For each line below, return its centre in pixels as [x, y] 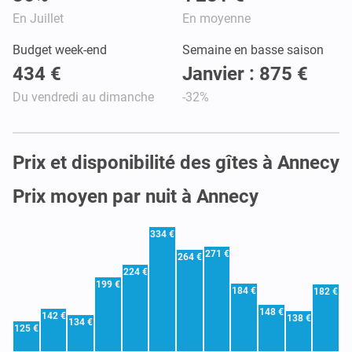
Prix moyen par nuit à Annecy [136, 196]
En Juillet [38, 18]
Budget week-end [60, 49]
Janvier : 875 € [245, 73]
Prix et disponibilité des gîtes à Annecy [176, 162]
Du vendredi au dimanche [83, 97]
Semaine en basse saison [253, 49]
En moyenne [216, 18]
